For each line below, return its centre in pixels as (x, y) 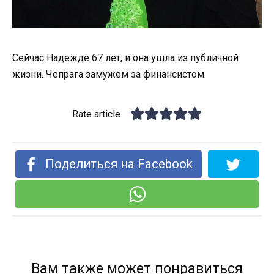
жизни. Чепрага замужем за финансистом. (109, 75)
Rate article (97, 114)
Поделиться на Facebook (119, 164)
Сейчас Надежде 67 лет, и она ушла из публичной (125, 58)
